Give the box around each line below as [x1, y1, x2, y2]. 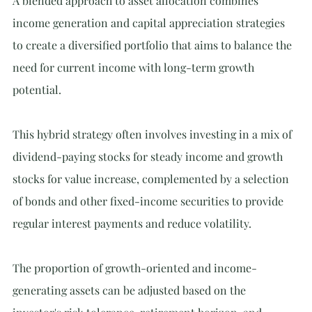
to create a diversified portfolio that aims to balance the [13, 38, 295, 52]
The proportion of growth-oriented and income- [13, 260, 257, 275]
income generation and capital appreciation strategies [13, 15, 288, 30]
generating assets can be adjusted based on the [13, 283, 249, 297]
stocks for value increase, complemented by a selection [13, 171, 292, 186]
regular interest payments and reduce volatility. [13, 216, 251, 231]
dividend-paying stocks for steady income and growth [13, 149, 286, 164]
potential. [13, 82, 61, 97]
